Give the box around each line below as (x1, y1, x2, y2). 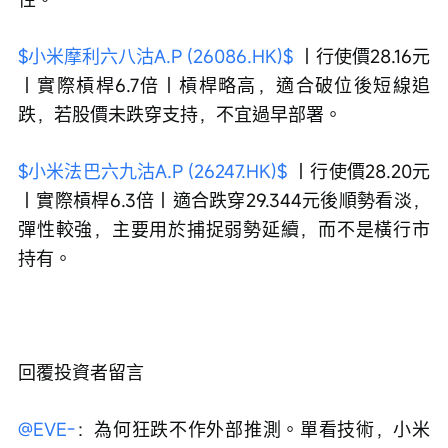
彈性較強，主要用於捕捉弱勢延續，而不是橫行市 (18, 216, 430, 241)
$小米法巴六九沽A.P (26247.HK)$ (18, 158, 288, 183)
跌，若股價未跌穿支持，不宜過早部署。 (18, 101, 342, 126)
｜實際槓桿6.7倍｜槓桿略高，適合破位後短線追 (18, 72, 430, 97)
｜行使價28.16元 (293, 43, 430, 68)
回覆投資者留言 (18, 359, 144, 384)
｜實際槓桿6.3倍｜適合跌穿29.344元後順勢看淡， (18, 187, 430, 212)
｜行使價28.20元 (287, 158, 431, 183)
